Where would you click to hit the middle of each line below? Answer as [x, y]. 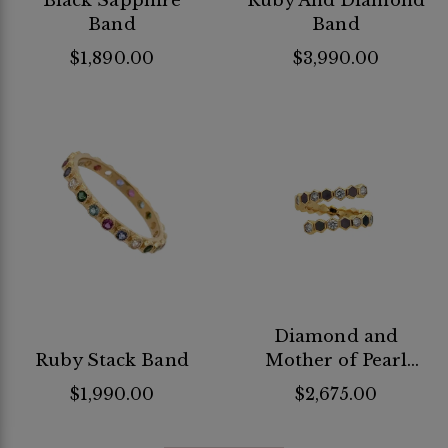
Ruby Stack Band [112, 360]
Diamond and [336, 336]
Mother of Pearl [336, 360]
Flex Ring [336, 384]
